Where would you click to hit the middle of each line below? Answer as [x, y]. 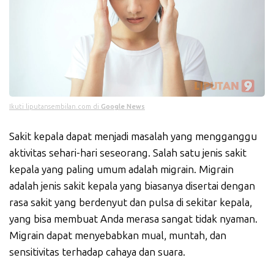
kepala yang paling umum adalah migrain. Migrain [121, 170]
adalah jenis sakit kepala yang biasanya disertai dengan [132, 186]
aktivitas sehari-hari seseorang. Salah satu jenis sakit [128, 153]
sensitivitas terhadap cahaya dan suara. [97, 252]
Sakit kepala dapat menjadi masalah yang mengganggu [133, 137]
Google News [123, 107]
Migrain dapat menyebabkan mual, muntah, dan [118, 236]
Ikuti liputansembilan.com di [55, 107]
